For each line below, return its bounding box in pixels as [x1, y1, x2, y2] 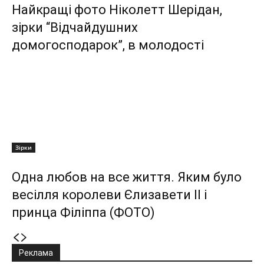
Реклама [19, 248, 53, 258]
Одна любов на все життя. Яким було [12, 170, 242, 185]
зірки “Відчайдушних [12, 20, 138, 35]
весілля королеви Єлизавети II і [12, 187, 207, 203]
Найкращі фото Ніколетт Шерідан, [12, 2, 222, 18]
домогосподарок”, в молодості [12, 38, 204, 53]
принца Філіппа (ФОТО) [12, 205, 155, 220]
